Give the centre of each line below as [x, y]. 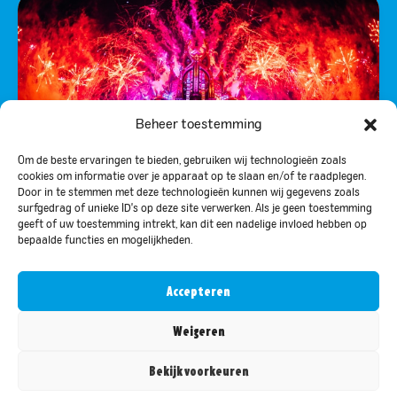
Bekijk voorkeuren [198, 371]
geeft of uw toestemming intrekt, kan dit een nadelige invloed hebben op [192, 225]
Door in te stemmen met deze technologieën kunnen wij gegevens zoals [189, 193]
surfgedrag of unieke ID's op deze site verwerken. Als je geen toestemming [195, 209]
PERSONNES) [89, 284]
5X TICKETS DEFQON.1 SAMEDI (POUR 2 [187, 263]
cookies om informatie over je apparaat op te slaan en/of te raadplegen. [192, 177]
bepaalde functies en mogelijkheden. [105, 241]
